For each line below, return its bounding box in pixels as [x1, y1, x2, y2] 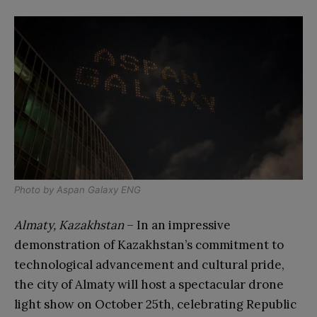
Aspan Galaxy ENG [57, 183, 141, 195]
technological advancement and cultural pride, [14, 256, 284, 272]
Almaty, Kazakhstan [14, 217, 124, 233]
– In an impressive [124, 217, 231, 233]
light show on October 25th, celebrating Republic [14, 296, 296, 312]
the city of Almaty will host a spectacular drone [14, 276, 284, 292]
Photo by [14, 183, 57, 195]
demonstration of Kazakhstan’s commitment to [14, 236, 284, 253]
